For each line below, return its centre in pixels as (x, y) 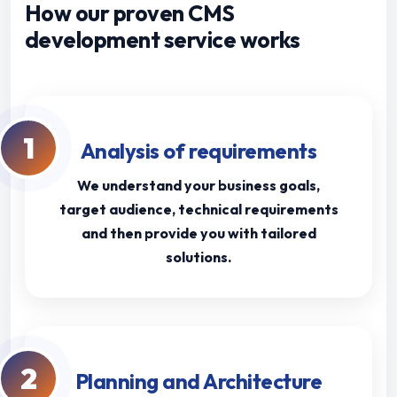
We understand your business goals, (198, 186)
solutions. (198, 257)
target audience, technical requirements (198, 210)
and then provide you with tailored (198, 234)
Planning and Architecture (198, 381)
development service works (163, 40)
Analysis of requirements (198, 151)
